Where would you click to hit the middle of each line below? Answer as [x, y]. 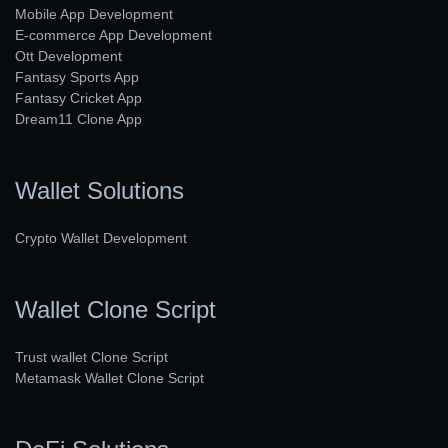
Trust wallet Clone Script [91, 356]
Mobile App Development [94, 13]
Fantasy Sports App [77, 76]
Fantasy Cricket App [78, 97]
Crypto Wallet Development [101, 237]
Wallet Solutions [99, 190]
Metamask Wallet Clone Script [109, 377]
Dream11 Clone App [78, 118]
